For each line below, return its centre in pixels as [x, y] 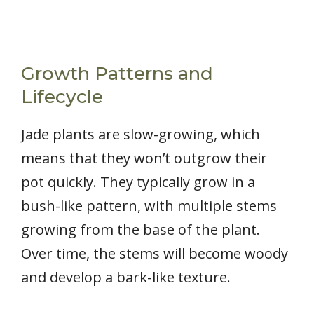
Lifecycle [62, 96]
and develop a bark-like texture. [126, 277]
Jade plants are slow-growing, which [141, 134]
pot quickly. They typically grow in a [138, 182]
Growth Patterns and [117, 73]
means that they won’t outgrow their [144, 158]
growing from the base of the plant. [141, 229]
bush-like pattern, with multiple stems [149, 205]
